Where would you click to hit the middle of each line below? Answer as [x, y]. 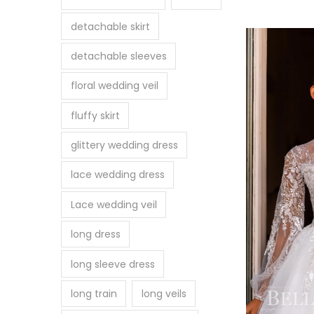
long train [94, 293]
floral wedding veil [114, 86]
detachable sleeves [118, 56]
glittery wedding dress [124, 145]
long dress [95, 234]
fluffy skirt [95, 115]
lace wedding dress [117, 175]
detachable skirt [110, 26]
